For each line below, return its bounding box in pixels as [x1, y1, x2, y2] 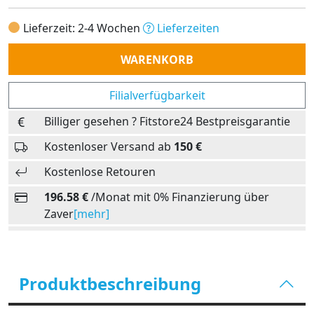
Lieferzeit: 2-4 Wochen [23, 20, 143, 36]
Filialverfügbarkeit [109, 88, 205, 103]
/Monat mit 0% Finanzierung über [88, 189, 269, 205]
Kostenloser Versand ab [44, 139, 174, 154]
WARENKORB [121, 52, 193, 67]
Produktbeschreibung [19, 272, 201, 295]
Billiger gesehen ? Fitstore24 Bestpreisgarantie [44, 114, 290, 129]
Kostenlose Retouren [44, 164, 156, 179]
